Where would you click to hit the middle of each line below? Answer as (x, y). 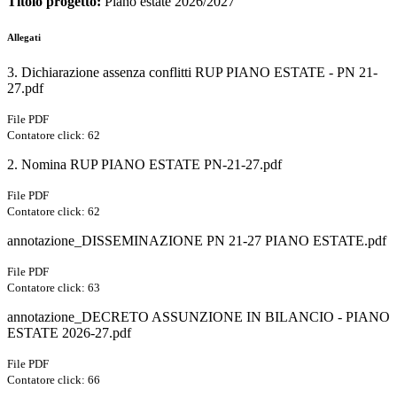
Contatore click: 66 (54, 379)
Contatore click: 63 (54, 287)
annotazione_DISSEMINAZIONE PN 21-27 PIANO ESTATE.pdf (197, 240)
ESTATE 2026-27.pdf (69, 332)
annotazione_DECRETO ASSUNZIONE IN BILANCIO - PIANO (198, 316)
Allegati (24, 37)
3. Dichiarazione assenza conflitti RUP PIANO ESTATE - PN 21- (192, 72)
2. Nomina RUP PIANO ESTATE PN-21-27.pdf (144, 164)
